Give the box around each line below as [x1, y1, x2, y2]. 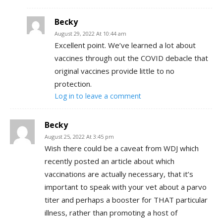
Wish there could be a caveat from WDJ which [45, 143, 199, 153]
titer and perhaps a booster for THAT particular [45, 194, 208, 205]
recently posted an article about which [45, 156, 174, 166]
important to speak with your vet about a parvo [45, 181, 207, 192]
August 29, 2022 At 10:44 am [55, 29, 126, 37]
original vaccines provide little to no [55, 65, 174, 76]
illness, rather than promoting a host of [45, 207, 177, 218]
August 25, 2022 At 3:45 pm [45, 132, 114, 140]
